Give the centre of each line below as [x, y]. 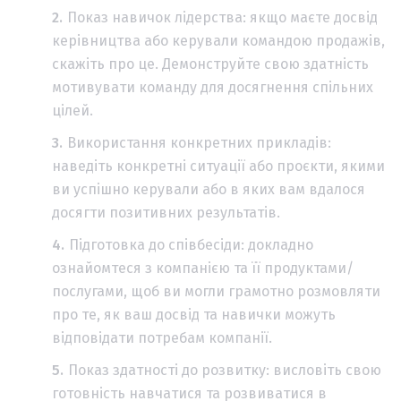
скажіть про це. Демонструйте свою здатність [210, 64]
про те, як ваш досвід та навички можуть [194, 315]
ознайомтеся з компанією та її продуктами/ [203, 269]
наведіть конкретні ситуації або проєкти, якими [218, 166]
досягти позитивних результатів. [166, 213]
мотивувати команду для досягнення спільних [213, 88]
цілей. [73, 111]
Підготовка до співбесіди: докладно [191, 245]
